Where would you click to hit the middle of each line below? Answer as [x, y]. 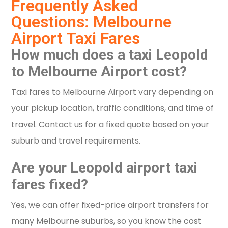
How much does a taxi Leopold [110, 55]
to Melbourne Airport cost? [99, 72]
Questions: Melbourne [92, 22]
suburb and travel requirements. [76, 141]
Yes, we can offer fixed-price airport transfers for [110, 205]
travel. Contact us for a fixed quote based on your [110, 125]
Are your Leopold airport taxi [105, 168]
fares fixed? [50, 185]
